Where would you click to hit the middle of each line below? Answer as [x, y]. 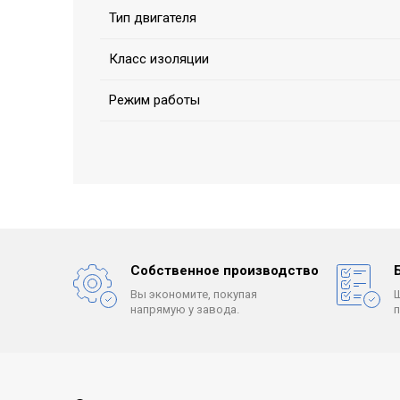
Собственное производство [225, 271]
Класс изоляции [159, 59]
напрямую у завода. [185, 310]
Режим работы [154, 100]
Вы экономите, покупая [194, 295]
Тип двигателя [153, 18]
